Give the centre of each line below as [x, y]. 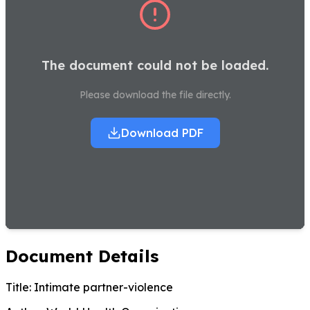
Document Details [82, 256]
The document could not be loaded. [155, 66]
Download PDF [162, 133]
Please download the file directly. [155, 95]
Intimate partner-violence [102, 287]
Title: [18, 287]
